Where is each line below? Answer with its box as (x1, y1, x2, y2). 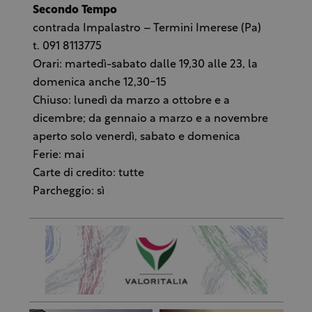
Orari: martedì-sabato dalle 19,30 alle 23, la (32, 58, 258, 70)
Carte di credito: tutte (32, 167, 144, 179)
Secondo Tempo (32, 4, 117, 16)
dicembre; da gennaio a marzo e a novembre (32, 113, 268, 125)
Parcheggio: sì (32, 185, 104, 197)
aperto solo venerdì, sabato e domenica (32, 131, 240, 143)
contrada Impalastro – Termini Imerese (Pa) (32, 22, 261, 34)
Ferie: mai (32, 149, 84, 161)
